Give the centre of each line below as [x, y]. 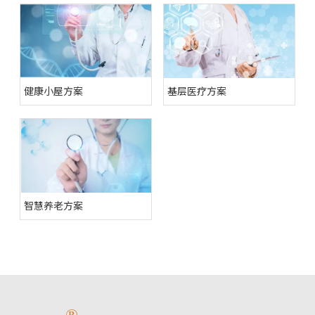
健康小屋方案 [53, 91]
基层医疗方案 [197, 91]
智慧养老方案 [53, 205]
